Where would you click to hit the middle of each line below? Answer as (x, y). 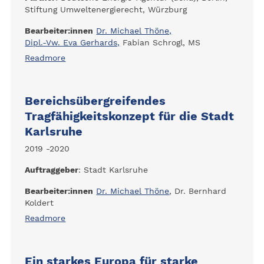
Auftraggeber (52, 170)
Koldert (39, 203)
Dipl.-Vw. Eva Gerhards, (72, 42)
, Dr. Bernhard (198, 191)
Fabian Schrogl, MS (160, 42)
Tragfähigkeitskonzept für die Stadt (130, 116)
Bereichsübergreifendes (95, 101)
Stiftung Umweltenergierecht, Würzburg (106, 9)
